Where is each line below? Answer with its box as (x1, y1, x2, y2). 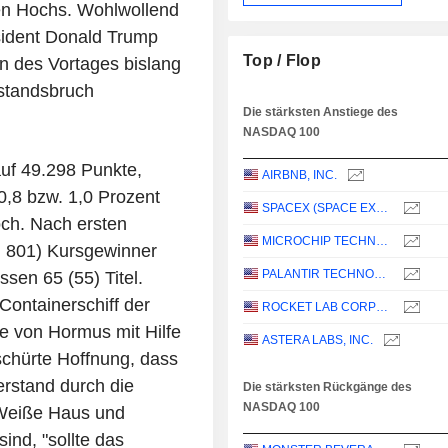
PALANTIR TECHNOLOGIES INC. (374, 267, 387, 282)
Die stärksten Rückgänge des (243, 380, 413, 395)
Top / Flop (243, 52, 322, 70)
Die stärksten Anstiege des (243, 105, 399, 120)
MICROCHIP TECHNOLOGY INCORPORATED (376, 234, 389, 249)
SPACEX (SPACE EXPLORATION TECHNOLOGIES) (376, 201, 389, 216)
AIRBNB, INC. (262, 168, 338, 183)
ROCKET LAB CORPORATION (376, 300, 389, 315)
